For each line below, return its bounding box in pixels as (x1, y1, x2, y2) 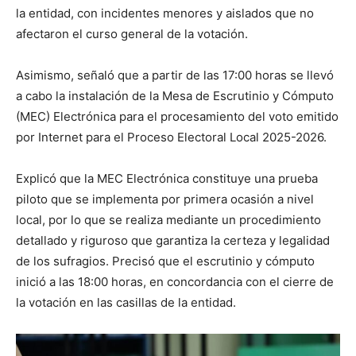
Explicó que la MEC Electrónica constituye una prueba (16, 170, 318, 186)
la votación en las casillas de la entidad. (16, 294, 236, 310)
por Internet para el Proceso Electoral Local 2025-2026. (16, 129, 327, 145)
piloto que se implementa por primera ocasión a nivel (16, 191, 314, 207)
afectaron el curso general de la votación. (16, 25, 248, 41)
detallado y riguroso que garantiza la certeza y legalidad (16, 232, 330, 248)
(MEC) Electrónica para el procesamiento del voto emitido (16, 108, 339, 124)
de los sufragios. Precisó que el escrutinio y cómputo (16, 253, 315, 269)
